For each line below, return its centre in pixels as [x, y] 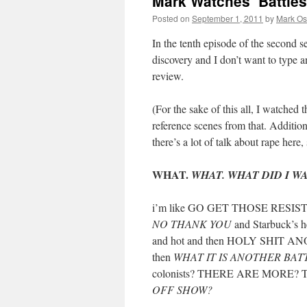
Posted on [171, 18]
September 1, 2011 [228, 18]
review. [168, 76]
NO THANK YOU [193, 224]
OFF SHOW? [182, 290]
